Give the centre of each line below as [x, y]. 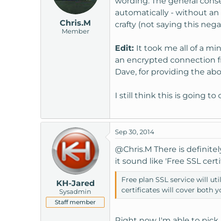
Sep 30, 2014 [135, 131]
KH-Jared [75, 183]
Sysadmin [75, 191]
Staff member [75, 202]
